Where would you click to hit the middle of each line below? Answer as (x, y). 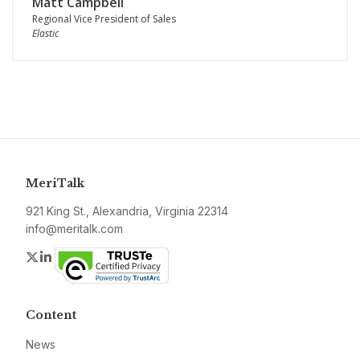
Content (51, 315)
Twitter (59, 256)
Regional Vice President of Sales (104, 19)
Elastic (45, 33)
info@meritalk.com (74, 229)
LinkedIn (78, 256)
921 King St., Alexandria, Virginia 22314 (127, 211)
